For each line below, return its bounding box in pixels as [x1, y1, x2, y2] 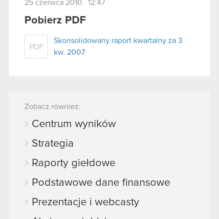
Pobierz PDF [24, 15, 86, 26]
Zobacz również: [24, 102, 81, 110]
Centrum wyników [32, 118, 116, 130]
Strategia [32, 138, 74, 149]
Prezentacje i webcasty [32, 197, 139, 208]
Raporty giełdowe [32, 157, 115, 169]
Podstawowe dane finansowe [32, 177, 170, 188]
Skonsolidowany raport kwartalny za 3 [54, 36, 182, 44]
